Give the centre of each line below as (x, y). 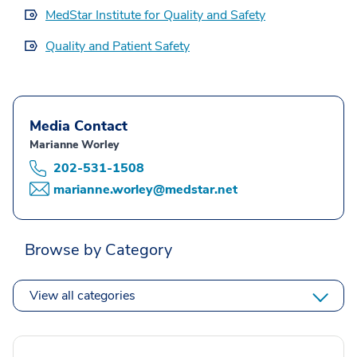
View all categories (82, 295)
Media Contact (78, 126)
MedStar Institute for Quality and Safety (155, 15)
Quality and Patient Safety (118, 46)
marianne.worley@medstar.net (145, 189)
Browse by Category (98, 249)
